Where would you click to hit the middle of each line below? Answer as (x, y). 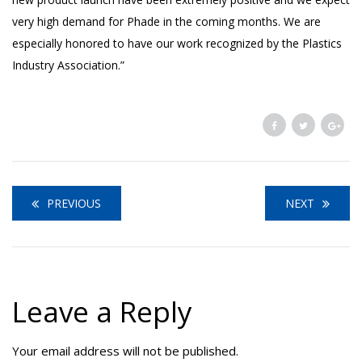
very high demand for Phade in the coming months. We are (166, 21)
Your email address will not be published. (125, 350)
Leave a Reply (102, 311)
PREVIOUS (74, 203)
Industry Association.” (68, 65)
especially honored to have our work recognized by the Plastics (177, 43)
